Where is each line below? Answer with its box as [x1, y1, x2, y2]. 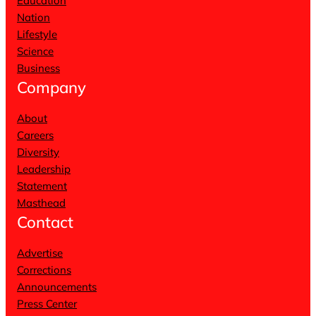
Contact [17, 212, 73, 233]
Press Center [17, 297, 77, 311]
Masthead [17, 196, 66, 210]
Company [17, 78, 86, 98]
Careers [17, 128, 54, 142]
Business [17, 61, 60, 75]
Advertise [17, 246, 63, 260]
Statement [17, 179, 67, 193]
